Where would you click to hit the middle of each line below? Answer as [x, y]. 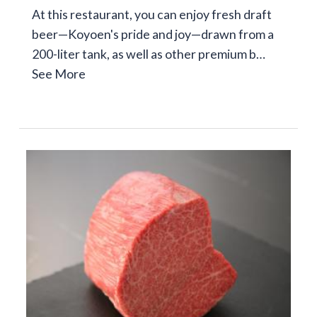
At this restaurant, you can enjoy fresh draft [151, 15]
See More [58, 74]
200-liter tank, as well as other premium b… [148, 54]
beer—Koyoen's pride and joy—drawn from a [152, 34]
